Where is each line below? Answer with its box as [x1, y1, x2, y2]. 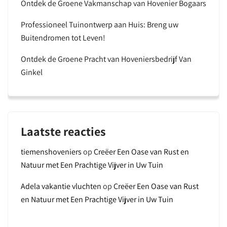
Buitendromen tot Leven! [21, 32, 105, 43]
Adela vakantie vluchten [21, 181, 101, 192]
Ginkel [21, 67, 43, 78]
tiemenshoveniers [21, 146, 82, 157]
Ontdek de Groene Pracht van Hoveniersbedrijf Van [21, 54, 192, 64]
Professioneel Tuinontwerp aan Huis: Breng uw [21, 19, 178, 30]
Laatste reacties [21, 123, 106, 139]
